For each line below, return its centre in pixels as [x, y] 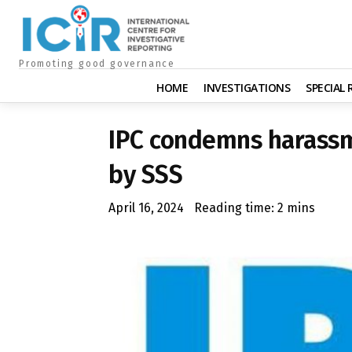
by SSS [145, 174]
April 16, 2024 [146, 207]
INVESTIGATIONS [247, 87]
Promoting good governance [97, 63]
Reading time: [236, 207]
